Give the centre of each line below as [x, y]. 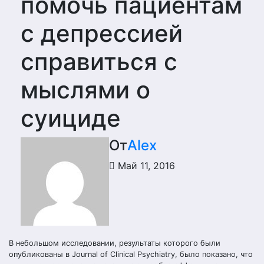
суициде [71, 118]
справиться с [99, 62]
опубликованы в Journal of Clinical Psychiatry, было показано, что [131, 254]
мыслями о [85, 90]
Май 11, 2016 [145, 166]
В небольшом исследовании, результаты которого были [115, 243]
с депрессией [102, 33]
